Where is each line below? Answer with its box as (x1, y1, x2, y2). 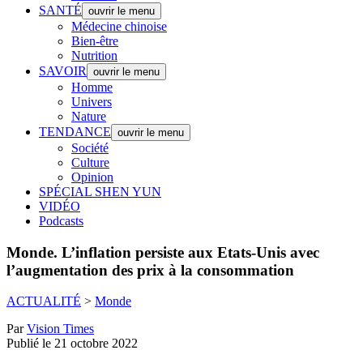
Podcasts (39, 214, 83, 228)
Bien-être (71, 34, 118, 48)
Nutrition (71, 49, 117, 62)
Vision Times (27, 322, 94, 336)
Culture (71, 156, 109, 169)
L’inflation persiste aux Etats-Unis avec (58, 243, 319, 261)
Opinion (71, 170, 113, 184)
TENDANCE (39, 125, 111, 139)
